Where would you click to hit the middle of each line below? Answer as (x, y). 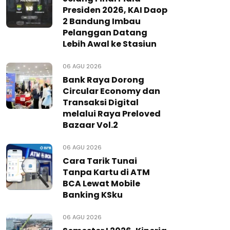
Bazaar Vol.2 (90, 125)
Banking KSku (93, 195)
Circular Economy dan (111, 91)
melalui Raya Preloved (112, 114)
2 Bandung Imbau (102, 21)
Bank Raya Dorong (103, 80)
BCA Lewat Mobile (101, 184)
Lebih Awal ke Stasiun (110, 44)
